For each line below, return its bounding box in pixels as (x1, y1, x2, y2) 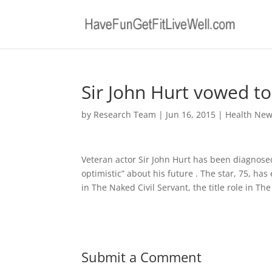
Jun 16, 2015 (166, 109, 216, 120)
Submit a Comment (81, 248, 202, 266)
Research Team (93, 109, 157, 120)
